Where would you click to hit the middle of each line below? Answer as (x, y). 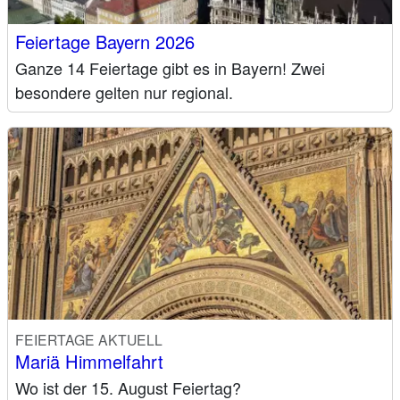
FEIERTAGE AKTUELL (89, 339)
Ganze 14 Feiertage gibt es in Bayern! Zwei (170, 67)
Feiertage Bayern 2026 (105, 41)
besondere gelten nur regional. (124, 92)
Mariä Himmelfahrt (89, 361)
